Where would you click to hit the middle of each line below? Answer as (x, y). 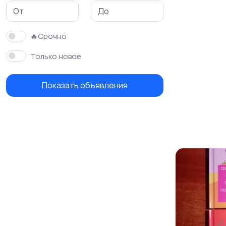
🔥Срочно (48, 36)
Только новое (56, 56)
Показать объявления (85, 86)
